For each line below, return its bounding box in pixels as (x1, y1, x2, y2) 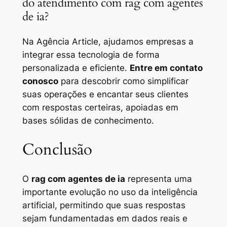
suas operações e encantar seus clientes (22, 89, 188, 100)
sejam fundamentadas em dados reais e (22, 213, 187, 223)
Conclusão (22, 138, 92, 160)
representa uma (125, 173, 192, 184)
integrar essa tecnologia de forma (22, 50, 160, 60)
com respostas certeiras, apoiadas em (22, 102, 178, 113)
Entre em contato (129, 63, 203, 73)
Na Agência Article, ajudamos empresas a (22, 36, 194, 47)
